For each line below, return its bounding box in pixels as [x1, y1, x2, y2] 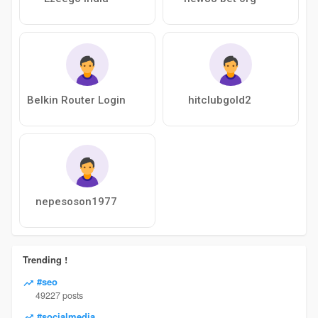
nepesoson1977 [35, 195, 118, 209]
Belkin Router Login [27, 94, 126, 107]
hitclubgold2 [188, 94, 252, 107]
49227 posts [35, 288, 83, 302]
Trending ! [22, 253, 67, 267]
